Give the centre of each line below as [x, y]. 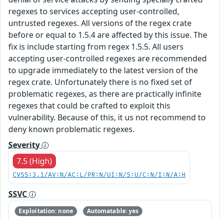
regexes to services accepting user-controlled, [94, 11]
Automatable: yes [113, 211]
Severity [25, 145]
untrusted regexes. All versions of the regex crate [100, 23]
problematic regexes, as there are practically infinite [105, 94]
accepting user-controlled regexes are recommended [108, 58]
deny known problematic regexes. [71, 129]
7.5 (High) [34, 161]
